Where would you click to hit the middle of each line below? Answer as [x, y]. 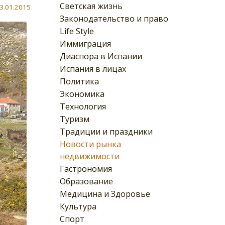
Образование [86, 181]
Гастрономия [86, 168]
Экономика [82, 94]
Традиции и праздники [106, 131]
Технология [83, 106]
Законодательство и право [114, 18]
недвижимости [90, 156]
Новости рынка [90, 144]
